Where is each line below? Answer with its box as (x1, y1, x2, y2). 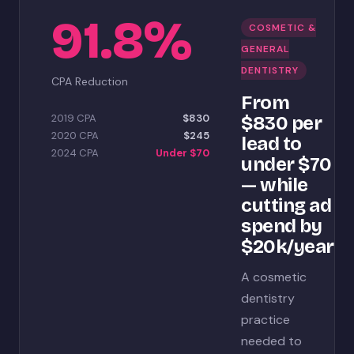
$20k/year (241, 235, 334, 258)
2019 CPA (51, 111, 96, 125)
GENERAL (241, 43, 289, 55)
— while (241, 174, 308, 196)
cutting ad (241, 194, 332, 217)
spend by (241, 215, 322, 237)
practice (241, 311, 290, 328)
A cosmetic (241, 269, 307, 285)
